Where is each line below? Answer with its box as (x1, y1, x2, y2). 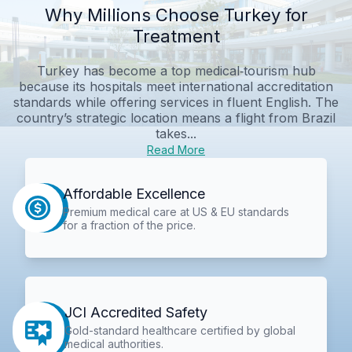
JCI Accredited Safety (64, 304, 208, 321)
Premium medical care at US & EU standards (62, 204, 289, 218)
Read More (147, 142, 205, 156)
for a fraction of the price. (62, 218, 196, 232)
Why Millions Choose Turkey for (44, 4, 308, 25)
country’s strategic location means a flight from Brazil (16, 109, 335, 126)
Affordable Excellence (62, 185, 205, 202)
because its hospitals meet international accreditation (19, 78, 333, 94)
